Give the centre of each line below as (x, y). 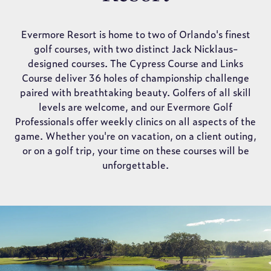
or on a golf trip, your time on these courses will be (135, 150)
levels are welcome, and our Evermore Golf (135, 106)
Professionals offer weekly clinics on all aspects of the (135, 121)
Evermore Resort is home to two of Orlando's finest (135, 34)
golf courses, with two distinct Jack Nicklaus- (135, 48)
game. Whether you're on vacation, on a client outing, (135, 135)
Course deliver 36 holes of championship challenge (135, 77)
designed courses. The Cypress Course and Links (135, 63)
